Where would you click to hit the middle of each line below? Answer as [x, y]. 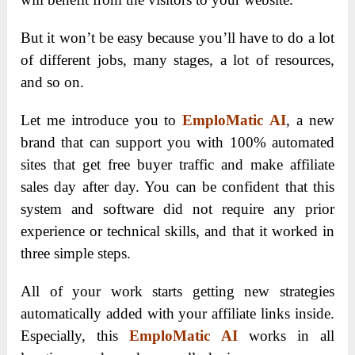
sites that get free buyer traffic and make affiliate [177, 165]
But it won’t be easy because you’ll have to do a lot [177, 38]
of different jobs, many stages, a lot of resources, [177, 60]
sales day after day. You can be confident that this [177, 187]
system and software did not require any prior [177, 209]
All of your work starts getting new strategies [177, 292]
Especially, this [75, 336]
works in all [291, 336]
